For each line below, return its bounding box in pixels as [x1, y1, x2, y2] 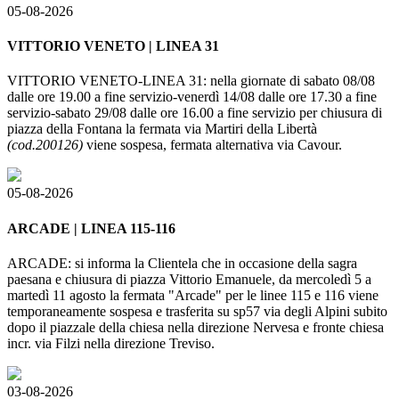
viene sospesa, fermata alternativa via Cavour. [86, 137, 342, 153]
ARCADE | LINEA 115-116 [7, 220, 175, 236]
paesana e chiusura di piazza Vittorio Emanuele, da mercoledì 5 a [7, 271, 371, 287]
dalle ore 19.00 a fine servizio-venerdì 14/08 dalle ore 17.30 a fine [7, 89, 377, 105]
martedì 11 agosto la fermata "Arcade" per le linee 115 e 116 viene [7, 287, 379, 303]
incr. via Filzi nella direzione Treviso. [7, 335, 215, 351]
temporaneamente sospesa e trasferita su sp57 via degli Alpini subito [7, 303, 387, 319]
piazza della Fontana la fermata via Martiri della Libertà [7, 121, 317, 137]
